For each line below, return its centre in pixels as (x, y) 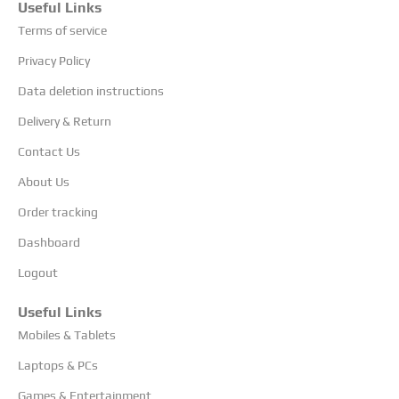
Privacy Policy (54, 60)
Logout (38, 272)
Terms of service (62, 30)
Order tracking (58, 212)
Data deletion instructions (91, 90)
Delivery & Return (65, 121)
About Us (44, 181)
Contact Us (49, 151)
